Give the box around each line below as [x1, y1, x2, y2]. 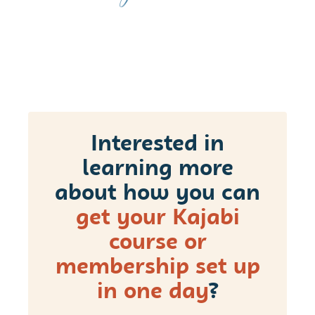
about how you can [55, 181, 260, 206]
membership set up [55, 255, 260, 280]
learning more [82, 157, 233, 181]
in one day [96, 280, 208, 304]
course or [108, 231, 207, 255]
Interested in [91, 132, 224, 157]
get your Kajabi [75, 206, 240, 231]
